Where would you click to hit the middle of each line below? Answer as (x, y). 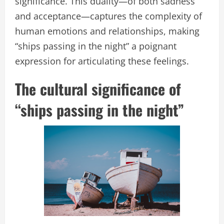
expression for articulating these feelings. (102, 61)
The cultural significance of (98, 89)
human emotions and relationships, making (107, 31)
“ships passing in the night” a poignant (96, 46)
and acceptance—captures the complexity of (108, 16)
